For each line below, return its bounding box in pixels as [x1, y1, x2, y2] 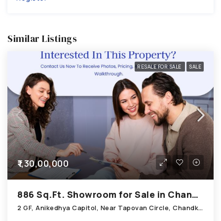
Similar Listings [7, 32, 77, 45]
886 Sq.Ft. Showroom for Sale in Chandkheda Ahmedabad [192, 188, 198, 201]
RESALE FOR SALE [137, 63, 183, 71]
